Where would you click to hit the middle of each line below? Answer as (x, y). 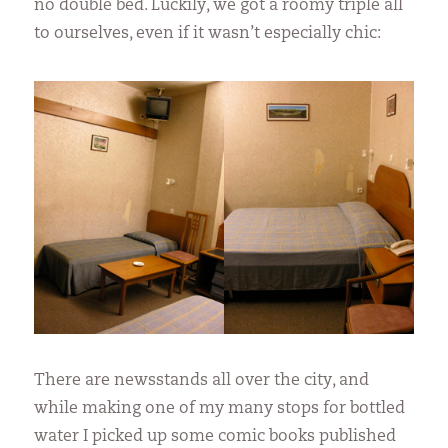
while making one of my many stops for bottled (220, 408)
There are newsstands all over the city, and (202, 380)
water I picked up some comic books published (215, 436)
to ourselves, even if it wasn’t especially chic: (208, 33)
